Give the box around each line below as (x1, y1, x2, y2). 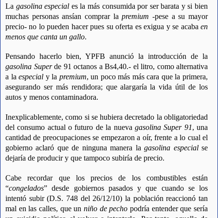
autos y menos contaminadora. (5, 93, 98, 102)
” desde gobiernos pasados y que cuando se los (44, 183, 208, 192)
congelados (9, 183, 44, 192)
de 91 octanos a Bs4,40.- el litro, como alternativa (52, 62, 208, 71)
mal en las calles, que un (5, 204, 84, 213)
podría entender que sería (127, 204, 208, 213)
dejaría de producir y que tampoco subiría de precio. (5, 153, 164, 162)
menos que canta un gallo (5, 32, 85, 41)
